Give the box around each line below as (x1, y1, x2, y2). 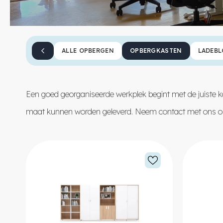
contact (159, 106, 185, 116)
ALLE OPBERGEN (62, 46, 114, 54)
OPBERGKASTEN (129, 46, 182, 54)
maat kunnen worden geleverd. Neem (26, 106, 159, 116)
